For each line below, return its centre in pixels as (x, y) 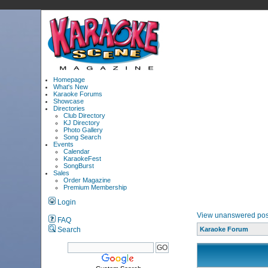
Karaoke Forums (78, 94)
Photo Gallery (83, 130)
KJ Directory (82, 123)
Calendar (77, 151)
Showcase (69, 101)
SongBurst (79, 166)
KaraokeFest (83, 159)
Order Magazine (87, 180)
